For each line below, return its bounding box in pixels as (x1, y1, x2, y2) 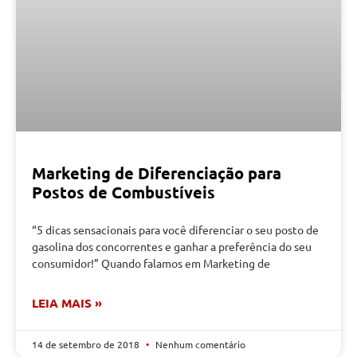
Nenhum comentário (153, 338, 245, 351)
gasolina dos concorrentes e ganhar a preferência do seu (32, 239, 312, 254)
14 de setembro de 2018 (32, 338, 142, 351)
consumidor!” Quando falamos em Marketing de (32, 256, 270, 271)
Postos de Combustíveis (32, 182, 215, 203)
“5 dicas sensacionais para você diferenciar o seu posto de (32, 222, 319, 237)
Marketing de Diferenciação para (32, 163, 281, 184)
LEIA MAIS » (32, 295, 102, 312)
